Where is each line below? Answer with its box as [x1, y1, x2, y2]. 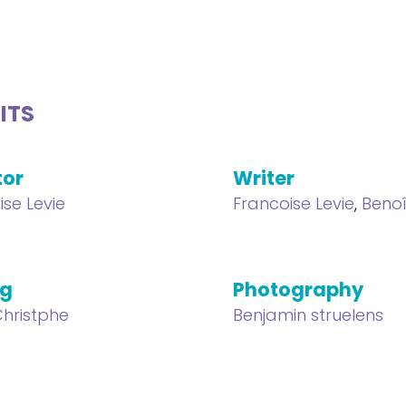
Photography [233, 276, 364, 303]
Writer [233, 165, 295, 191]
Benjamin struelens [233, 304, 384, 326]
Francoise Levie [233, 192, 355, 215]
